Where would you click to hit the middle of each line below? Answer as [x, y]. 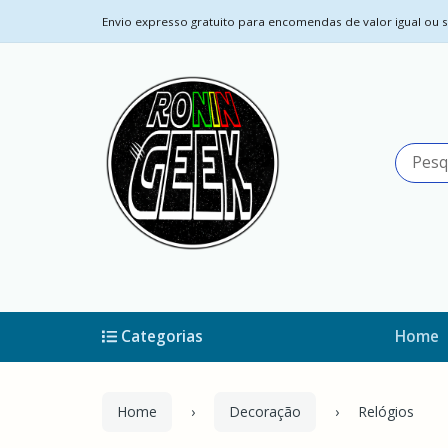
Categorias [160, 336]
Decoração [265, 411]
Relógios [386, 411]
